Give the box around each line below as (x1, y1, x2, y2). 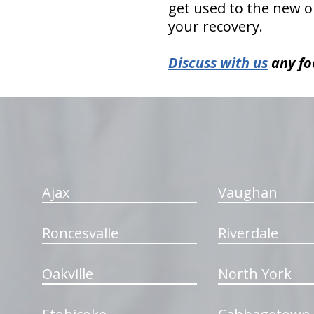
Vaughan (217, 183, 278, 202)
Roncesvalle (41, 224, 118, 243)
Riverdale (217, 224, 278, 243)
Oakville (41, 264, 93, 283)
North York (217, 264, 292, 283)
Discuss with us (168, 53, 268, 72)
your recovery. (168, 17, 263, 36)
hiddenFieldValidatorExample (67, 95, 196, 108)
